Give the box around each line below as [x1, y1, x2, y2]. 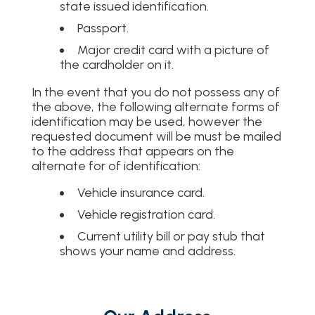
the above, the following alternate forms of [31, 98, 280, 114]
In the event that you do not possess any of [31, 84, 280, 99]
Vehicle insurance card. [77, 185, 205, 200]
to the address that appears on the [31, 143, 234, 158]
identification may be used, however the [31, 113, 262, 129]
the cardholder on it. [59, 56, 174, 72]
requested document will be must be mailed [31, 128, 281, 143]
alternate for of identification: [31, 157, 200, 173]
